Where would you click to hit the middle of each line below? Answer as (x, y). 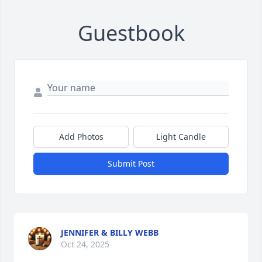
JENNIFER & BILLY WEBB (110, 232)
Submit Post (131, 163)
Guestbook (131, 33)
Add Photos (81, 136)
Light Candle (181, 136)
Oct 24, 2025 (85, 244)
